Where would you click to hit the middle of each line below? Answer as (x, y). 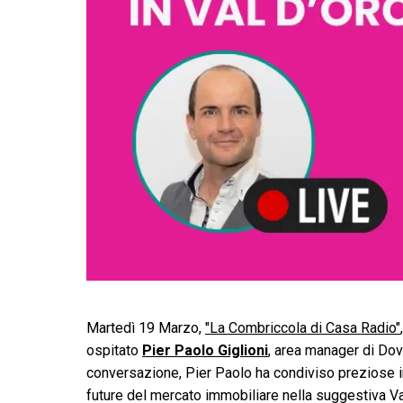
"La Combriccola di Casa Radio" (303, 328)
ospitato (114, 350)
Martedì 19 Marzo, (146, 328)
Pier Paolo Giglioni (205, 350)
